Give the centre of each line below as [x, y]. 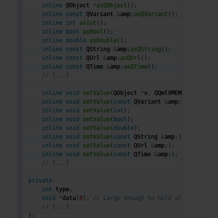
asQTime [136, 66]
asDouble [103, 40]
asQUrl [131, 58]
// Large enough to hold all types [149, 198]
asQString [146, 49]
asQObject [112, 5]
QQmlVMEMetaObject [183, 93]
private [40, 180]
